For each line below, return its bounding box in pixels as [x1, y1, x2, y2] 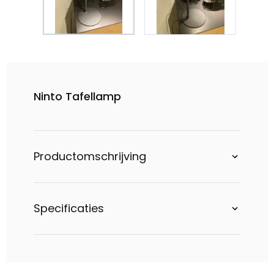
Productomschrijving [34, 149, 146, 164]
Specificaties [34, 201, 104, 216]
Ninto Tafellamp [34, 89, 121, 104]
